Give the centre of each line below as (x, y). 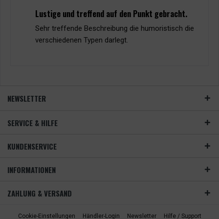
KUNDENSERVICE (32, 146)
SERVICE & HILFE (33, 123)
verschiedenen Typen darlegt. (82, 40)
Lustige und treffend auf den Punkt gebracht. (111, 14)
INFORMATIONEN (32, 170)
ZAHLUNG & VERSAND (40, 193)
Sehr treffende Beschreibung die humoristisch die (115, 28)
